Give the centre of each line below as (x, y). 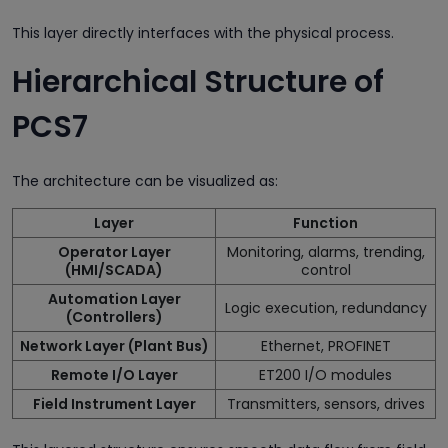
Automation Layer (114, 298)
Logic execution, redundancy (325, 307)
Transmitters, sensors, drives (325, 403)
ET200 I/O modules (325, 374)
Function (325, 222)
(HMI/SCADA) (114, 269)
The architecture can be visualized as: (145, 180)
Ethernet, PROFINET (325, 345)
